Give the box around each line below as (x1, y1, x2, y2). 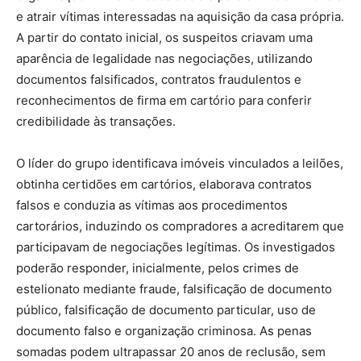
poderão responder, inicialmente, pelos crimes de (16, 259, 299, 276)
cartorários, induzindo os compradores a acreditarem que (16, 218, 344, 234)
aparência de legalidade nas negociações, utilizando (16, 50, 313, 66)
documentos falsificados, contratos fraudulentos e (16, 71, 301, 87)
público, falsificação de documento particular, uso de (16, 301, 316, 317)
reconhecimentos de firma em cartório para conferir (16, 92, 312, 108)
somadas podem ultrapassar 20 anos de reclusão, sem (16, 343, 326, 359)
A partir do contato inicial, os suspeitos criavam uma (16, 29, 313, 45)
